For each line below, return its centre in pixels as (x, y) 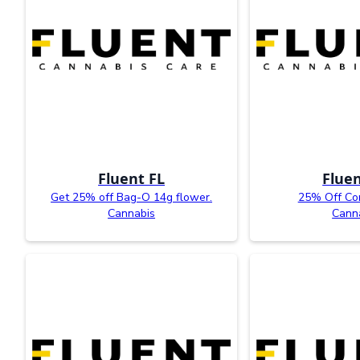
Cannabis (132, 213)
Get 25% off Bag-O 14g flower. (132, 197)
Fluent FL (132, 178)
